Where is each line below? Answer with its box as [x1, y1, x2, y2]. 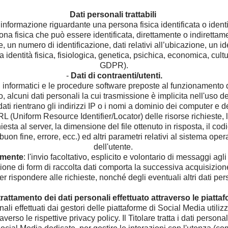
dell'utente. [93, 142, 135, 151]
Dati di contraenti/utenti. [68, 71, 162, 80]
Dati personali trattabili [70, 10, 156, 19]
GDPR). [100, 61, 128, 70]
